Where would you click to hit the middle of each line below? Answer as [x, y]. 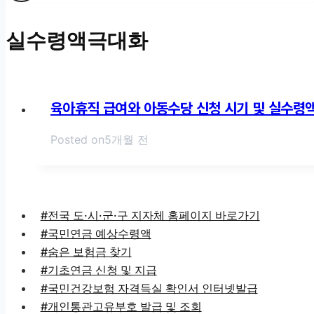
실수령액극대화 [77, 41]
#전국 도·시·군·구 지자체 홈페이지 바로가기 [150, 215]
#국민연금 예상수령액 [96, 233]
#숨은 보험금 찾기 [86, 251]
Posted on [77, 139]
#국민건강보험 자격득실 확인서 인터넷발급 [149, 288]
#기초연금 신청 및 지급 [98, 269]
